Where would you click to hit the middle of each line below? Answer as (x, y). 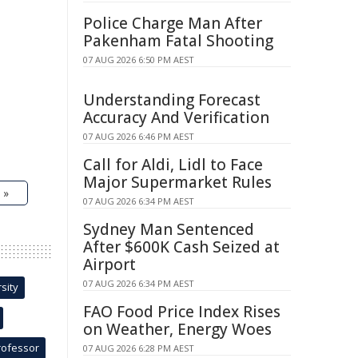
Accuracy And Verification (176, 117)
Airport (109, 265)
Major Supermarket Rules (177, 182)
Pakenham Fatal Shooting (178, 41)
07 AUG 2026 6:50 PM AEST (139, 60)
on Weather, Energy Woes (177, 329)
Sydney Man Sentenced (169, 229)
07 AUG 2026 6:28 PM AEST (139, 348)
